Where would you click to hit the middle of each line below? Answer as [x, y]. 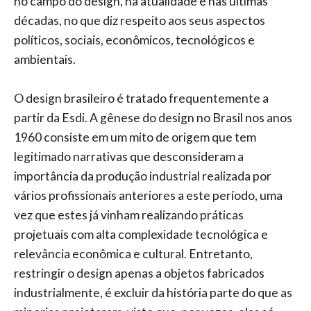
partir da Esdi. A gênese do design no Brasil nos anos [153, 118]
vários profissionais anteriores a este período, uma [148, 195]
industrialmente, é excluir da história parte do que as [153, 293]
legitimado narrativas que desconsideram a [129, 157]
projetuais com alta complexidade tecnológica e [141, 234]
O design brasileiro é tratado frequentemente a [141, 98]
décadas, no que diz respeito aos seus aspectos [140, 20]
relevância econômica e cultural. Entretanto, [133, 254]
